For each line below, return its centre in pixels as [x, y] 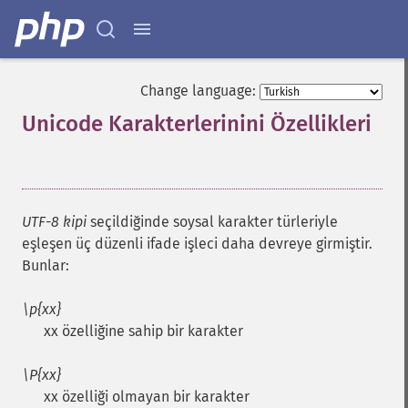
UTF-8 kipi [54, 222]
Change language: [198, 91]
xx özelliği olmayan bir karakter [147, 397]
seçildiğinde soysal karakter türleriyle [212, 222]
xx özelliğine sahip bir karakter [143, 331]
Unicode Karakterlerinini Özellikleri [197, 124]
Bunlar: [46, 265]
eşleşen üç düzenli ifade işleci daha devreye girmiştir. [197, 244]
